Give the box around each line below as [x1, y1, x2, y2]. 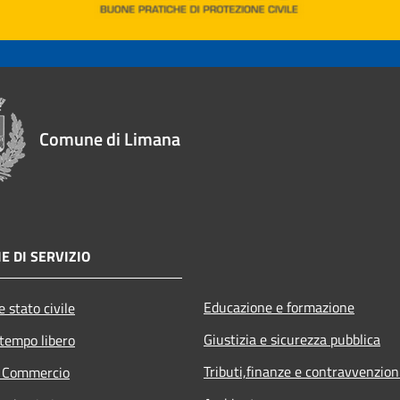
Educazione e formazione [204, 296, 354, 318]
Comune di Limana [39, 124, 180, 153]
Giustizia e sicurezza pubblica [204, 328, 380, 350]
